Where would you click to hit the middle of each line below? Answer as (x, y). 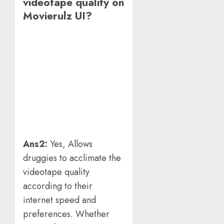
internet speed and (59, 200)
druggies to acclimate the (73, 158)
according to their (58, 186)
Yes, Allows (72, 144)
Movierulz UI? (60, 16)
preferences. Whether (66, 214)
